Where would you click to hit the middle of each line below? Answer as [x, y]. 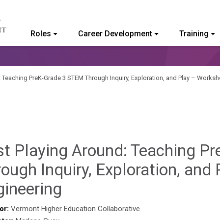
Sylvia [82, 188]
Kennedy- [95, 207]
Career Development [115, 34]
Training [194, 34]
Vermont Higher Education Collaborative [75, 209]
